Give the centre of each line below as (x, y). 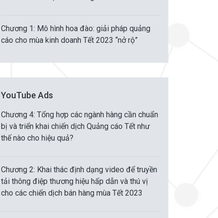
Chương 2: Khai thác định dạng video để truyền (79, 170)
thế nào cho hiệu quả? (37, 138)
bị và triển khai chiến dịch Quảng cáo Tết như (75, 126)
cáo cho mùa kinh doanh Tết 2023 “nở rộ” (69, 40)
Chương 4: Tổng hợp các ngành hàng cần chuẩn (80, 115)
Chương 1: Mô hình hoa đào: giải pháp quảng (76, 28)
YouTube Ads (27, 95)
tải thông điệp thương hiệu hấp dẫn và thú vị (74, 181)
